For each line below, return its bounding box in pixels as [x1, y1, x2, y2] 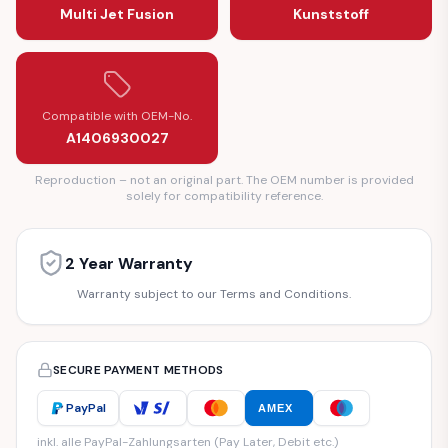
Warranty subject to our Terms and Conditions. [77, 286, 351, 302]
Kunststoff [293, 5, 369, 23]
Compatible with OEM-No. [42, 108, 192, 124]
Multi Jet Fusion [60, 5, 174, 23]
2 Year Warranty [65, 252, 193, 274]
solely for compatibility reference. [125, 188, 323, 204]
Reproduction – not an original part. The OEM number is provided [34, 172, 414, 188]
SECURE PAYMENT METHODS [53, 362, 224, 378]
